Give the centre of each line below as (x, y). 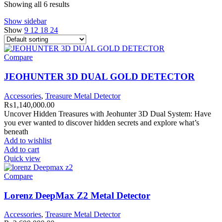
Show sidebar (25, 21)
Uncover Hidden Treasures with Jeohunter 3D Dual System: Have (108, 113)
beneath (16, 131)
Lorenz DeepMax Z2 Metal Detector (77, 195)
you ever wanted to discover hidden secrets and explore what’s (102, 122)
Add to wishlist (28, 140)
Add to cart (22, 149)
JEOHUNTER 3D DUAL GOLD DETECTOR (99, 77)
